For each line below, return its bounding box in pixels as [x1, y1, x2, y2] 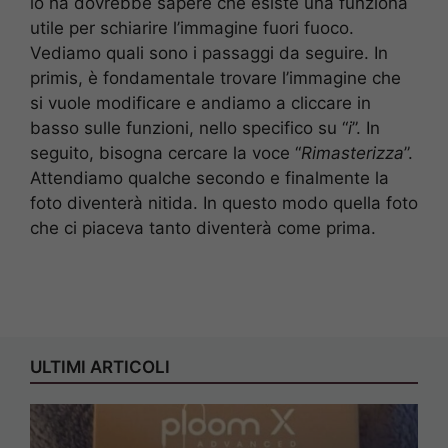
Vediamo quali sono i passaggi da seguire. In [30, 43, 388, 64]
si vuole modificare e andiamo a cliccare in [30, 93, 371, 114]
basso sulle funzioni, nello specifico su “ [30, 118, 348, 139]
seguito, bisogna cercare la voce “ [30, 143, 301, 164]
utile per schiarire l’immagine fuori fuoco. [30, 18, 354, 39]
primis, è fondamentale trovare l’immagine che [30, 68, 401, 89]
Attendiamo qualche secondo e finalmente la [30, 168, 389, 189]
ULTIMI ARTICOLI [30, 356, 170, 377]
